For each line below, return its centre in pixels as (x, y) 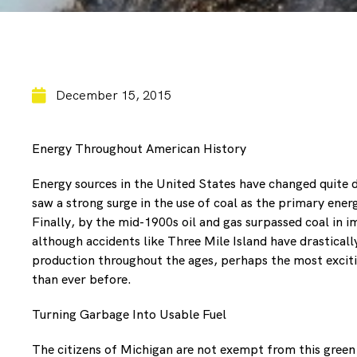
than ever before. (82, 280)
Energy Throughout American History (139, 149)
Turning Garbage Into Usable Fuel (129, 315)
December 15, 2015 (114, 96)
